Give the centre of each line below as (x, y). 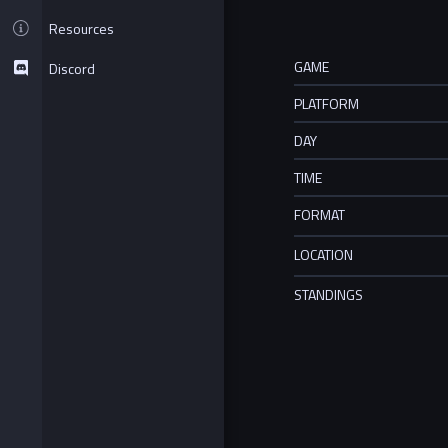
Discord (72, 68)
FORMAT (319, 215)
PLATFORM (326, 104)
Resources (81, 28)
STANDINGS (328, 294)
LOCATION (323, 254)
